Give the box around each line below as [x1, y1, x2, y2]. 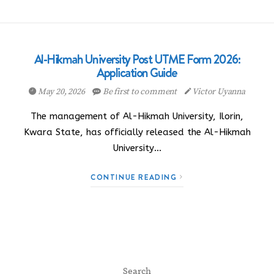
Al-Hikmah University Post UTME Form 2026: [34, 51, 240, 68]
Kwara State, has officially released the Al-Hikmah [23, 127, 251, 138]
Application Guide [97, 64, 177, 81]
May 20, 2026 [35, 86, 87, 97]
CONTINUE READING [91, 172, 180, 182]
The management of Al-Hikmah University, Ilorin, [31, 111, 243, 122]
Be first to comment [101, 86, 179, 97]
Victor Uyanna [191, 86, 245, 97]
